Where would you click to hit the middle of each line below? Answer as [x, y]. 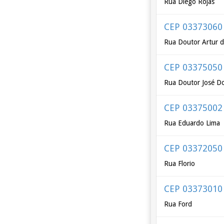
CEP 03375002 [193, 108]
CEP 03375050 [193, 67]
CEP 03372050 [193, 148]
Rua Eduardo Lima [192, 123]
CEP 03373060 [193, 27]
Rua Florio [180, 163]
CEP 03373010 [193, 189]
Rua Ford [178, 204]
